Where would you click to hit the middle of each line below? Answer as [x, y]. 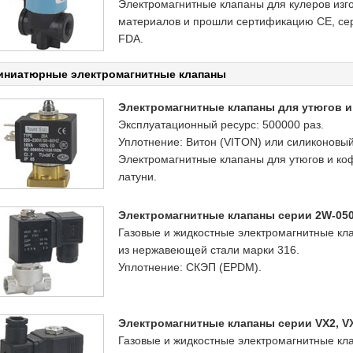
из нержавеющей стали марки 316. [209, 250]
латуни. [137, 176]
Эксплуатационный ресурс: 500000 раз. [221, 124]
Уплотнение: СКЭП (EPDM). [190, 267]
